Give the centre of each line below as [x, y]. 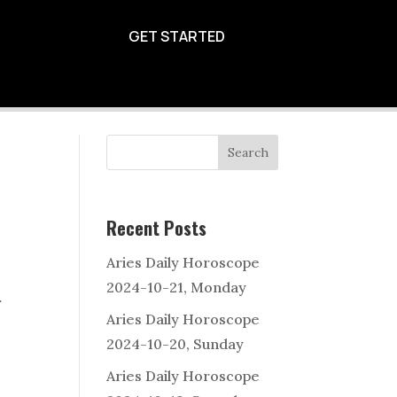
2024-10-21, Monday [177, 288]
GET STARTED [176, 36]
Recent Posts [157, 228]
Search [248, 153]
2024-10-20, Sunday [175, 344]
